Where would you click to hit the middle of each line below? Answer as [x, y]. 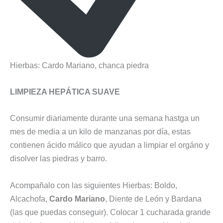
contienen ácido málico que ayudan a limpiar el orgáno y [110, 145]
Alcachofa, [30, 198]
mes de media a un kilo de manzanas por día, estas [100, 132]
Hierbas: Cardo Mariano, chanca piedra [79, 65]
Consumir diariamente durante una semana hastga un [105, 118]
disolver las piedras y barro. [58, 159]
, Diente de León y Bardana [153, 198]
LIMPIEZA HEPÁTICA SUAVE [65, 92]
